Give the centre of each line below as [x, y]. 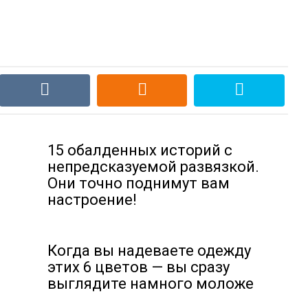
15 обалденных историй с [140, 150]
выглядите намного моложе [151, 284]
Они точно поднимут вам [139, 183]
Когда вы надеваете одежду [149, 251]
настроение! [92, 200]
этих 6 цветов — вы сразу [139, 267]
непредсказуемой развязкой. [153, 167]
